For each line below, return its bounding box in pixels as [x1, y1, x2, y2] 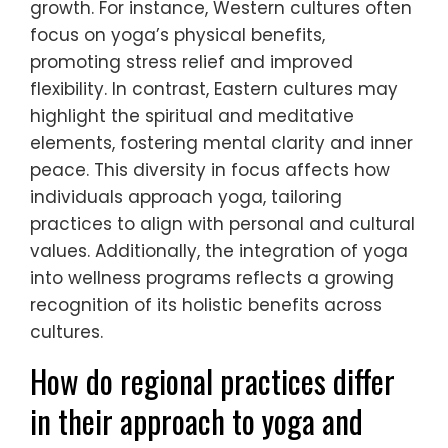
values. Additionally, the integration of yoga [30, 239, 408, 264]
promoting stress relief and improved [30, 50, 353, 75]
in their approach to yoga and [30, 397, 363, 445]
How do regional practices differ [30, 357, 395, 405]
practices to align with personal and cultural [30, 212, 415, 237]
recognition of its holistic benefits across [30, 293, 382, 318]
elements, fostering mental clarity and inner [30, 131, 413, 156]
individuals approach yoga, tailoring [30, 185, 342, 210]
